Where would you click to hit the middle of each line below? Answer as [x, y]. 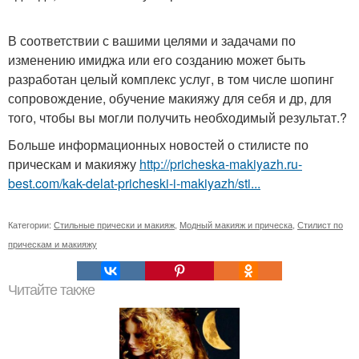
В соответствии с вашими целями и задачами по [152, 40]
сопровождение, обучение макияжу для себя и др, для [170, 98]
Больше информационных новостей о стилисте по [158, 144]
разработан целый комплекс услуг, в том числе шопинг [171, 79]
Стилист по [320, 224]
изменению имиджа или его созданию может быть [157, 59]
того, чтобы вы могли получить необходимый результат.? [177, 117]
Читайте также [51, 290]
